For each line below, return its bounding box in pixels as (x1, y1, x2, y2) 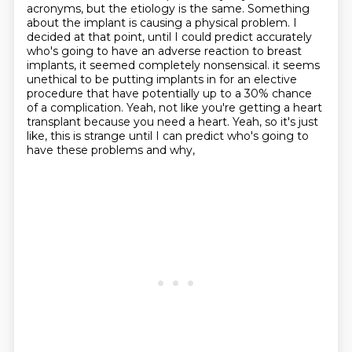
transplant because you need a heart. (26, 115, 233, 129)
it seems (272, 58, 320, 72)
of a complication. (26, 101, 126, 115)
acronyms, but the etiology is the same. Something (26, 2, 310, 16)
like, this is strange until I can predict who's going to (26, 129, 309, 143)
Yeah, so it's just (232, 115, 318, 129)
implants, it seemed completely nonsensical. (26, 58, 273, 72)
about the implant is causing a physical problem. (26, 16, 293, 30)
